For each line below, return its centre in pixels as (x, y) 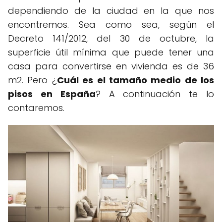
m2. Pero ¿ (32, 80)
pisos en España (52, 94)
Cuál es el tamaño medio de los (135, 80)
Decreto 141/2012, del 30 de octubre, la (111, 38)
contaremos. (36, 108)
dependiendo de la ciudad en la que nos (111, 11)
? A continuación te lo (155, 94)
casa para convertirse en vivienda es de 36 (111, 66)
